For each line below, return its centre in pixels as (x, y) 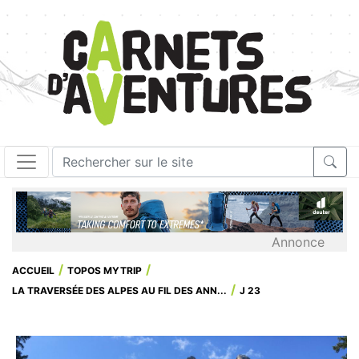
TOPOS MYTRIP (105, 270)
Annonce (298, 242)
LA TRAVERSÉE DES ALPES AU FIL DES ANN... (119, 290)
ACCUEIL (33, 270)
